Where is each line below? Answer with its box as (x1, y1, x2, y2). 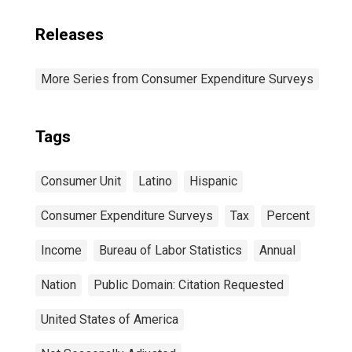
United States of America (41, 312, 178, 327)
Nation (41, 277, 76, 292)
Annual (259, 243, 295, 258)
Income (41, 243, 82, 258)
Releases (35, 25, 104, 44)
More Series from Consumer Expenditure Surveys (41, 71, 313, 86)
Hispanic (189, 174, 237, 189)
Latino (138, 174, 172, 189)
